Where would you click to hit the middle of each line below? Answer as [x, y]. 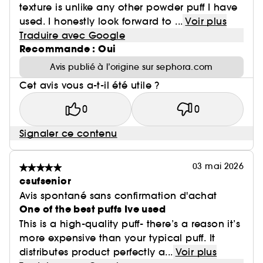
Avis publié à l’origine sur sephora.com [131, 67]
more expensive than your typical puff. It [117, 238]
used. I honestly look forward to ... [101, 21]
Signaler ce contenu [68, 133]
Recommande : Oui [68, 49]
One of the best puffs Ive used [92, 209]
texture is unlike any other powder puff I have [129, 7]
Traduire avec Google [72, 35]
